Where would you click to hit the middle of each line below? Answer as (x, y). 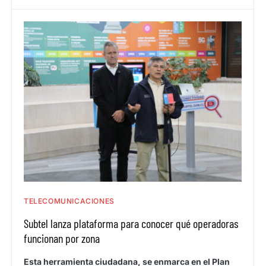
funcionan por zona (64, 238)
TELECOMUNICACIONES (69, 201)
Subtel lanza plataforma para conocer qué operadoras (131, 223)
